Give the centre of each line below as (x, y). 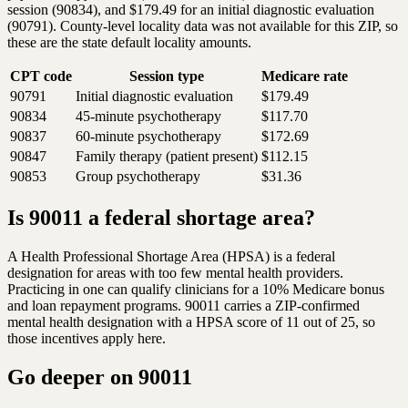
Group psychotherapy (138, 177)
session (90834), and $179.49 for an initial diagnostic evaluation (191, 10)
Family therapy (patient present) (167, 157)
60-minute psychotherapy (148, 137)
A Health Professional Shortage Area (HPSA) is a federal (171, 257)
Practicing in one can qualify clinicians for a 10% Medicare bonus (196, 290)
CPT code (41, 76)
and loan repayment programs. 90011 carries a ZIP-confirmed (184, 306)
